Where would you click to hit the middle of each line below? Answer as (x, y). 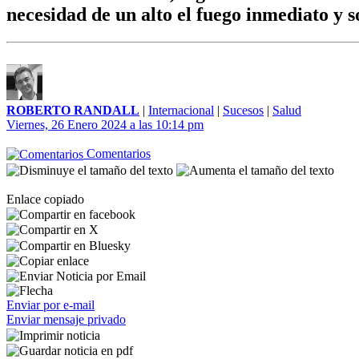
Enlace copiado (45, 199)
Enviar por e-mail (50, 305)
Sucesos (243, 110)
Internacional (181, 110)
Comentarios (117, 153)
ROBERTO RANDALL (73, 110)
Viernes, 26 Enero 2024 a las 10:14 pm (105, 125)
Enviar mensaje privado (66, 320)
